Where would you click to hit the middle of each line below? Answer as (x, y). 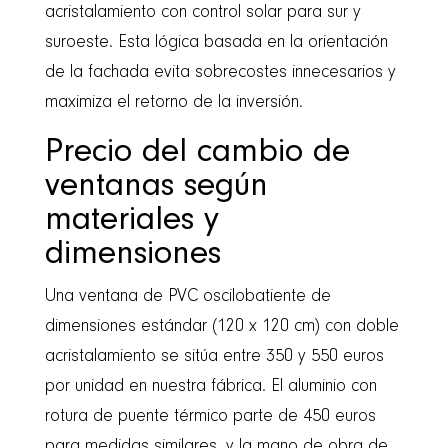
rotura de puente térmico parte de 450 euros (210, 416)
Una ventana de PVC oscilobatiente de (187, 296)
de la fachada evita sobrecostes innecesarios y (220, 72)
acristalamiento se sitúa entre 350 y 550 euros (214, 356)
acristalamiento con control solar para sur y (202, 12)
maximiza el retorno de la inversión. (173, 102)
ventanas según (156, 186)
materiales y (131, 220)
